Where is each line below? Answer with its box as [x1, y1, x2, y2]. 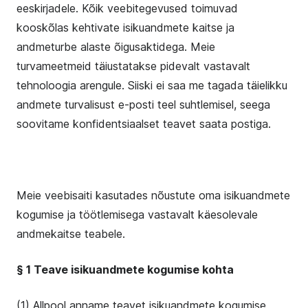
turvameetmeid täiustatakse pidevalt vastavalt [16, 59, 250, 73]
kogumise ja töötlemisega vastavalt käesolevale [16, 208, 258, 221]
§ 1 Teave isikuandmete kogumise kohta [16, 263, 234, 276]
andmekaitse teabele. [16, 227, 125, 241]
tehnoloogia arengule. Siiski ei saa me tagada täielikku [16, 78, 287, 92]
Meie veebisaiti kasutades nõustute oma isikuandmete [16, 188, 290, 202]
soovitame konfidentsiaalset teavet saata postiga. [16, 117, 271, 131]
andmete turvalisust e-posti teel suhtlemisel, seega [16, 98, 270, 111]
